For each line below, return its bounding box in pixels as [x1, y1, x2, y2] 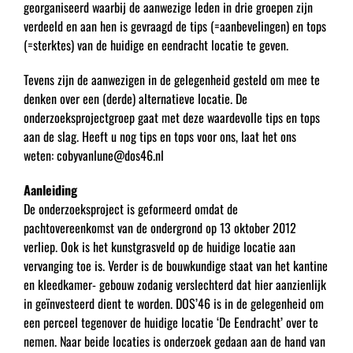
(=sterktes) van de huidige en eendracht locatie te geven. [23, 35, 288, 54]
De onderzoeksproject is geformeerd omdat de [23, 199, 238, 218]
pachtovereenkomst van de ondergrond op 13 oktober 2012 [23, 217, 296, 237]
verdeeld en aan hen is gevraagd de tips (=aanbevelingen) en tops [23, 16, 326, 35]
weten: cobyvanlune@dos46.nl [23, 145, 164, 165]
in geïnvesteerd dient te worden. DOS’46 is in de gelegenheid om [23, 293, 324, 313]
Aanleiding [23, 180, 77, 199]
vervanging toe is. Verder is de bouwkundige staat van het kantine [23, 255, 328, 275]
